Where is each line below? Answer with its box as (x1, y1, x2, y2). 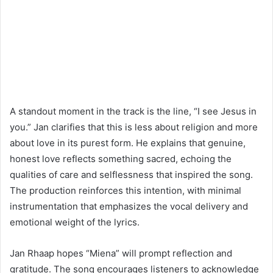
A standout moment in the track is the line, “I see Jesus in (10, 105, 257, 117)
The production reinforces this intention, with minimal (10, 184, 241, 196)
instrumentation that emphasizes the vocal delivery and (10, 200, 248, 212)
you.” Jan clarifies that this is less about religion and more (10, 121, 258, 133)
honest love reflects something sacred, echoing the (10, 152, 232, 165)
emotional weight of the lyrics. (10, 216, 140, 228)
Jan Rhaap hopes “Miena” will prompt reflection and (10, 247, 232, 259)
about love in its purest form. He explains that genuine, (10, 136, 246, 149)
